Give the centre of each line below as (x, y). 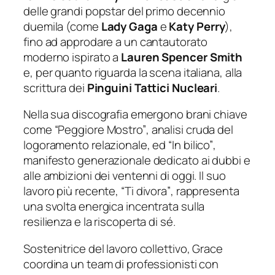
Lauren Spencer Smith (182, 57)
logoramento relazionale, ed (96, 145)
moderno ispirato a (72, 57)
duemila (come (62, 26)
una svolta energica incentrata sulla (114, 207)
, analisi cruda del (189, 130)
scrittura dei (55, 87)
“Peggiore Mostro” (100, 130)
